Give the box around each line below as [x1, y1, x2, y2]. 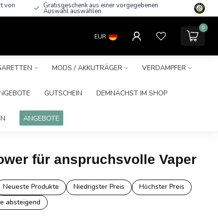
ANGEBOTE [23, 114, 59, 123]
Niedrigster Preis [73, 182, 125, 191]
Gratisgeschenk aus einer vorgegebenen [43, 1, 158, 10]
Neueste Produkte [2, 182, 59, 191]
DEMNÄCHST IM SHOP [96, 89, 167, 98]
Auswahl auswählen [43, 7, 101, 16]
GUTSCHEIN [44, 89, 82, 98]
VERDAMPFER [142, 63, 186, 73]
